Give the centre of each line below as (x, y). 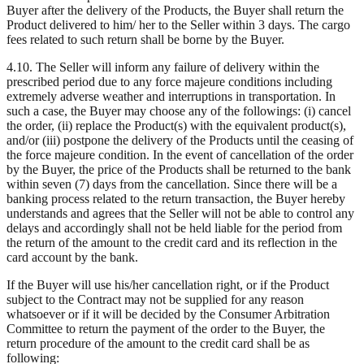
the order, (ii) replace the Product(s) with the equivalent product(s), (176, 125)
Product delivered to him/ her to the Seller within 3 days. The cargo (178, 24)
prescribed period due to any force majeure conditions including (169, 81)
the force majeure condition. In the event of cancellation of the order (180, 154)
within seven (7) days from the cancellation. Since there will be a (172, 184)
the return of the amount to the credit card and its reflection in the (172, 242)
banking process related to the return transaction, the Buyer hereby (176, 198)
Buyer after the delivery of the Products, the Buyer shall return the (175, 10)
